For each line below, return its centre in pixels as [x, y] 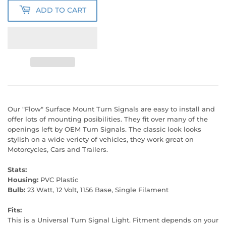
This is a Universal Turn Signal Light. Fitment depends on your [113, 220]
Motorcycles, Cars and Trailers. [58, 149]
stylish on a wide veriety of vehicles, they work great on [101, 139]
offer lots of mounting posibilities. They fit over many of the [108, 119]
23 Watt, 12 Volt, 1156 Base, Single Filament [97, 189]
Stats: [17, 169]
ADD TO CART [61, 10]
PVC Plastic [58, 179]
